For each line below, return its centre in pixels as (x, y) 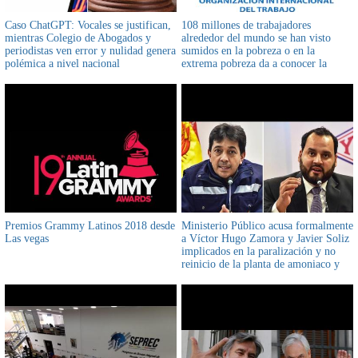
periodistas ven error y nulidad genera (90, 50)
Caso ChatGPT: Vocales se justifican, (88, 25)
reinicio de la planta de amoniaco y (261, 264)
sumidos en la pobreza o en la (248, 50)
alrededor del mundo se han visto (256, 38)
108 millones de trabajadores (246, 25)
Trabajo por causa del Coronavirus (259, 89)
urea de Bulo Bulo (223, 276)
